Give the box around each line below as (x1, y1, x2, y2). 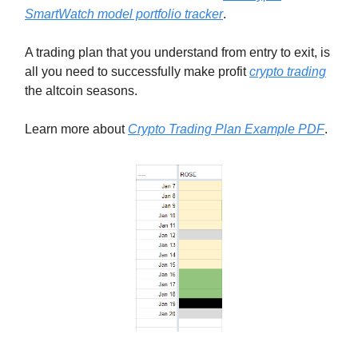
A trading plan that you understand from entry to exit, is (25, 45, 330, 59)
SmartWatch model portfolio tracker (25, 6, 223, 21)
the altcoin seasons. (25, 83, 137, 97)
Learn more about (25, 121, 128, 136)
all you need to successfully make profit (25, 64, 249, 78)
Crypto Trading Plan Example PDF (128, 121, 324, 136)
